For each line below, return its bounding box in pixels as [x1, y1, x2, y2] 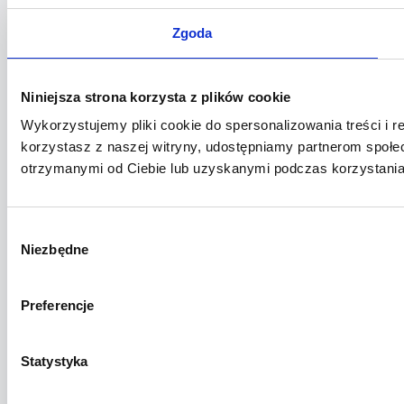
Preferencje [21, 297, 95, 313]
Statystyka [21, 353, 87, 369]
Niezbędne [21, 241, 88, 257]
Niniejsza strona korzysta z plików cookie [21, 88, 291, 105]
